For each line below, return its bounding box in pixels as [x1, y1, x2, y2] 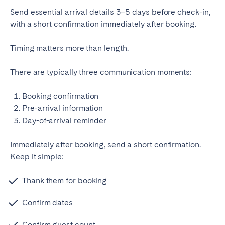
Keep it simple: [10, 152, 64, 162]
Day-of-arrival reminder [22, 116, 107, 126]
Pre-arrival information [22, 103, 103, 114]
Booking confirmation [22, 91, 99, 101]
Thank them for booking [22, 176, 107, 186]
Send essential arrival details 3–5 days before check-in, [10, 7, 210, 17]
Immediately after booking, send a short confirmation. [10, 140, 201, 150]
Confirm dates [22, 198, 73, 208]
